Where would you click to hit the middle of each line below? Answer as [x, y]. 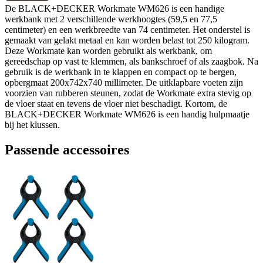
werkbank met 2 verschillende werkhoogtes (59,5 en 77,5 [111, 19]
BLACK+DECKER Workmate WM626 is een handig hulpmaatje [127, 114]
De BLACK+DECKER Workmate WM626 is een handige [114, 8]
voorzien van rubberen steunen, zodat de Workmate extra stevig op [128, 93]
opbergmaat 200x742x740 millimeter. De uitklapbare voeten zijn [124, 82]
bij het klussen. [32, 124]
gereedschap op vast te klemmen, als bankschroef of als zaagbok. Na [131, 61]
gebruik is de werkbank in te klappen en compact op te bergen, [121, 72]
